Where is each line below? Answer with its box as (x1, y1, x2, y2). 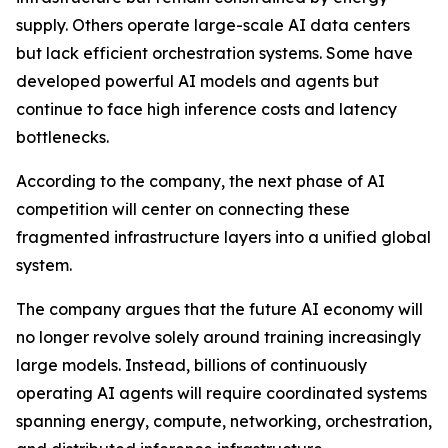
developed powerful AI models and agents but (16, 70, 379, 91)
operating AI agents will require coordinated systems (16, 382, 427, 403)
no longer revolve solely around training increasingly (16, 326, 421, 347)
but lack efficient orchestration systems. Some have (16, 42, 413, 63)
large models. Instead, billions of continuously (16, 354, 367, 375)
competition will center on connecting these (16, 198, 350, 219)
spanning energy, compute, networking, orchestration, (16, 410, 432, 431)
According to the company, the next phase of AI (16, 170, 385, 191)
